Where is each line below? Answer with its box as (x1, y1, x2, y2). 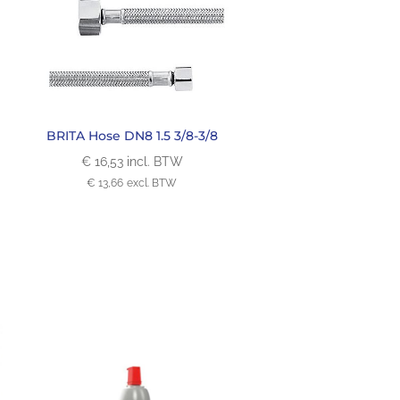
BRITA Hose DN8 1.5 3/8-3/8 (46, 128, 218, 145)
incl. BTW (126, 154, 183, 170)
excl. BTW (127, 177, 178, 190)
